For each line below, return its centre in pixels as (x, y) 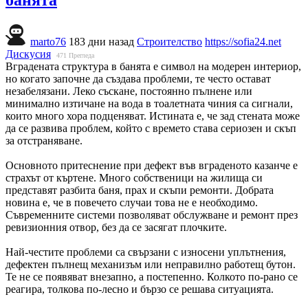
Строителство (169, 41)
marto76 (48, 41)
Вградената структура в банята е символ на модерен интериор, (153, 66)
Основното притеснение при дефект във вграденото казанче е (152, 165)
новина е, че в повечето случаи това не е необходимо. (132, 202)
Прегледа (81, 55)
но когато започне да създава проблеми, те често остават (138, 78)
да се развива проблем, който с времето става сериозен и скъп (151, 128)
